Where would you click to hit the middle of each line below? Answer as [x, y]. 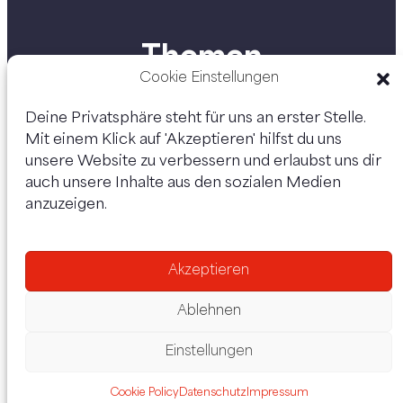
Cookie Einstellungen [209, 78]
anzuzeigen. [66, 205]
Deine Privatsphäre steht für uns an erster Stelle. [196, 118]
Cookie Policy [144, 393]
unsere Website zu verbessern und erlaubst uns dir [203, 161]
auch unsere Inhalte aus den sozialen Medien [183, 183]
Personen [201, 159]
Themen [201, 55]
